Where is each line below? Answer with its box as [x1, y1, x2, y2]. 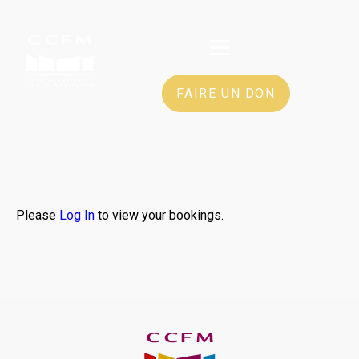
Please [16, 208, 59, 223]
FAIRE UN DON [176, 86, 276, 101]
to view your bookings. [95, 208, 224, 223]
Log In [59, 208, 95, 223]
